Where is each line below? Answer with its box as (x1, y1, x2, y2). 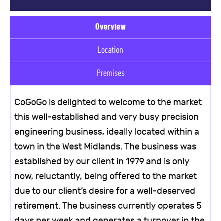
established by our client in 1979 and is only (14, 156, 189, 167)
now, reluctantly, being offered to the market (14, 171, 197, 182)
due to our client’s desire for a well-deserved (14, 186, 195, 197)
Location (98, 46, 123, 55)
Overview (95, 23, 126, 32)
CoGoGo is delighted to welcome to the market (14, 97, 202, 108)
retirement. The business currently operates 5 (14, 201, 202, 212)
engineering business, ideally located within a (14, 127, 199, 138)
